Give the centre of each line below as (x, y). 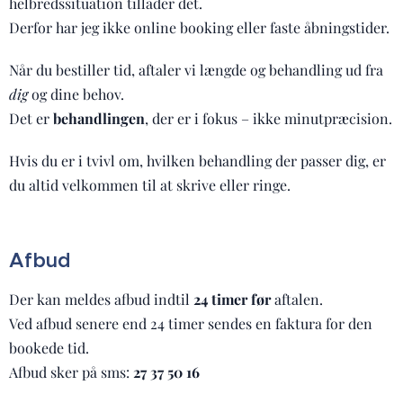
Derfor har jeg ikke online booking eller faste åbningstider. (199, 27)
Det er (31, 118)
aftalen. (297, 299)
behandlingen (99, 118)
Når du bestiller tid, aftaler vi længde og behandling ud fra (196, 70)
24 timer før (232, 299)
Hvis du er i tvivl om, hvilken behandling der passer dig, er (197, 161)
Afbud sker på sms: (71, 372)
